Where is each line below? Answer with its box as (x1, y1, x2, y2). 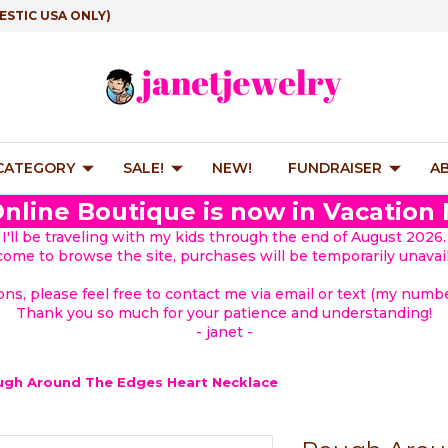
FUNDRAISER (288, 159, 382, 177)
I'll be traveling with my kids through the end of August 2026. (2, 228, 446, 246)
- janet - (195, 323, 253, 341)
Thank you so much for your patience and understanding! (16, 304, 432, 322)
